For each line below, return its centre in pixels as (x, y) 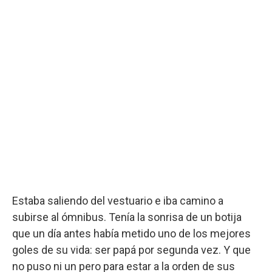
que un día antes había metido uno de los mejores (131, 233)
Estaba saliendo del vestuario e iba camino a (118, 200)
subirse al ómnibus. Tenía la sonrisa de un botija (127, 217)
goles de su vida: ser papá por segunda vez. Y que (131, 250)
